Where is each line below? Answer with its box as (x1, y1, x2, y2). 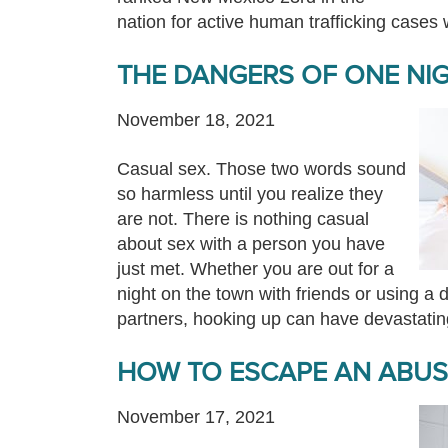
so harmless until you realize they (117, 184, 383, 204)
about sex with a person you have (117, 234, 385, 254)
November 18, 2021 (117, 110, 275, 130)
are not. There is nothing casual (117, 209, 369, 229)
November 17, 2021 (117, 407, 275, 427)
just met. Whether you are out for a (117, 259, 394, 279)
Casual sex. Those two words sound (117, 159, 406, 179)
